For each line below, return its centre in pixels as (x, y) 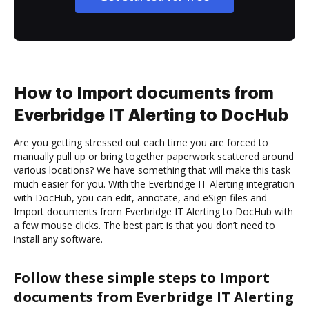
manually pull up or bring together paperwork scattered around (154, 156)
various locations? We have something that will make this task (152, 170)
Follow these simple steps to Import (142, 277)
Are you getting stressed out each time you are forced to (141, 142)
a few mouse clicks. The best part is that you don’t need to (144, 225)
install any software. (58, 239)
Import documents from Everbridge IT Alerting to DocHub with (153, 211)
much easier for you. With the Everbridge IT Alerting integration (154, 183)
